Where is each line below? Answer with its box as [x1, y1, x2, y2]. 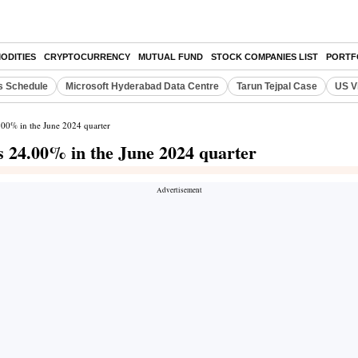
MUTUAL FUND [138, 52, 203, 62]
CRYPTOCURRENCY [44, 52, 130, 62]
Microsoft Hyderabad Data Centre [66, 81, 219, 92]
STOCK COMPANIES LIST [211, 52, 318, 62]
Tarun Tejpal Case [237, 81, 317, 92]
